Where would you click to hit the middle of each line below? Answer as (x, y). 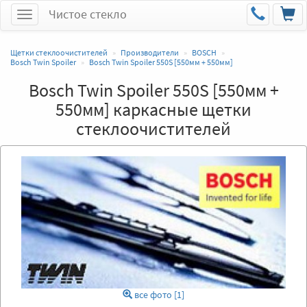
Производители (150, 52)
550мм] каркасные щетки (153, 109)
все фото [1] (158, 295)
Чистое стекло (88, 14)
